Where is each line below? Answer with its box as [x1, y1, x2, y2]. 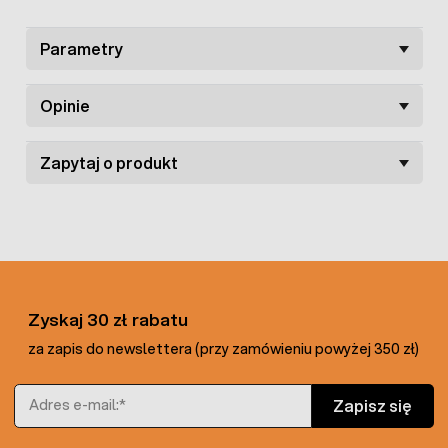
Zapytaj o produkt [39, 151, 178, 175]
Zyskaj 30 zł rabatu [28, 306, 188, 332]
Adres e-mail [13, 382, 100, 403]
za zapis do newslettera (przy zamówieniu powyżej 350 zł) [28, 338, 419, 359]
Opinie [39, 94, 90, 118]
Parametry [39, 37, 123, 61]
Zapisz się [333, 394, 412, 418]
